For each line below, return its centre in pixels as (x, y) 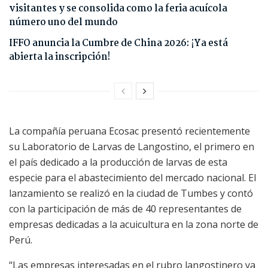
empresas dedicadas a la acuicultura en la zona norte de (134, 224)
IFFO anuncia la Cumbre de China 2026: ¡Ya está (118, 43)
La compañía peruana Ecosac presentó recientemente (130, 131)
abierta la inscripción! (60, 57)
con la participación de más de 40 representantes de (125, 208)
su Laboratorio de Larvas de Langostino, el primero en (132, 146)
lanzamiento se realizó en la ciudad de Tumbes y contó (131, 193)
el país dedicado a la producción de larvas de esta (118, 162)
